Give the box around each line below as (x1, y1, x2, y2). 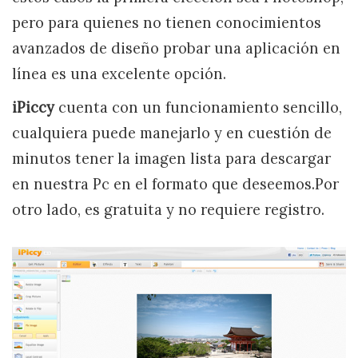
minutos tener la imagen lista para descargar (12, 149, 331, 168)
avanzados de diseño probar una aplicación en (12, 39, 340, 58)
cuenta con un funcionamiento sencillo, (54, 98, 342, 117)
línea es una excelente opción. (12, 65, 226, 83)
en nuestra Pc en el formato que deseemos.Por (12, 175, 339, 193)
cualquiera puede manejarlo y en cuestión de (12, 124, 332, 142)
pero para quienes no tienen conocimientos (12, 14, 321, 32)
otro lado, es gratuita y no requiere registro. (12, 201, 324, 219)
